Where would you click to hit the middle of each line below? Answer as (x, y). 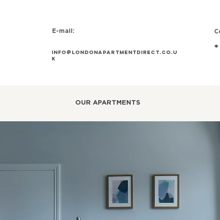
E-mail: (64, 31)
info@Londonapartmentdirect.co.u (115, 52)
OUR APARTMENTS (108, 103)
